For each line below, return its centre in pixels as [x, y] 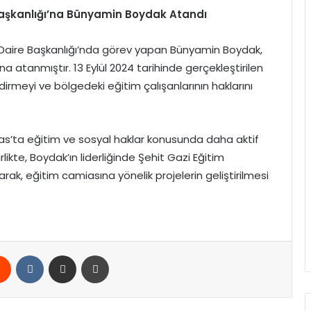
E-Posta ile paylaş [91, 254]
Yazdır [122, 254]
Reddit [25, 254]
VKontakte [66, 254]
